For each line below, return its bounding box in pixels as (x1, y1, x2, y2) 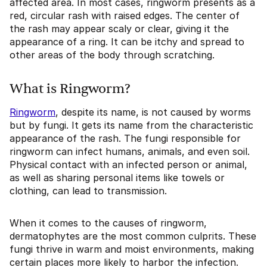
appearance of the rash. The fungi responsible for (10, 132, 241, 145)
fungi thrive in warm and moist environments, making (10, 243, 254, 256)
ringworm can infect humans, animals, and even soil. (10, 145, 250, 158)
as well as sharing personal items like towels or (10, 172, 225, 184)
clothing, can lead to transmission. (10, 185, 167, 197)
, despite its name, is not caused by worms (55, 106, 251, 119)
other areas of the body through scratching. (10, 49, 215, 61)
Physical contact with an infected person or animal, (10, 159, 247, 171)
